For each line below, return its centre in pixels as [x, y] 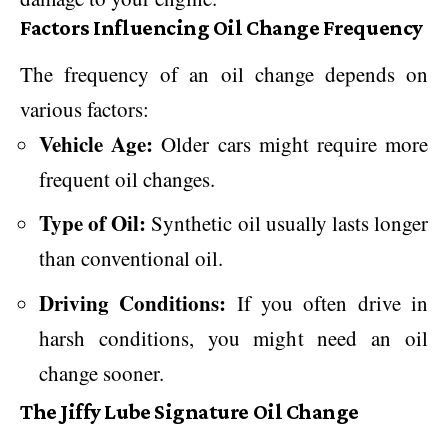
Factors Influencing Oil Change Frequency [221, 27]
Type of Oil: [93, 223]
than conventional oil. [131, 258]
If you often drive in [327, 302]
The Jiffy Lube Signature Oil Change [189, 412]
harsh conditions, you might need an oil [233, 337]
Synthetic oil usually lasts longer [287, 223]
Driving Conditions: [133, 302]
